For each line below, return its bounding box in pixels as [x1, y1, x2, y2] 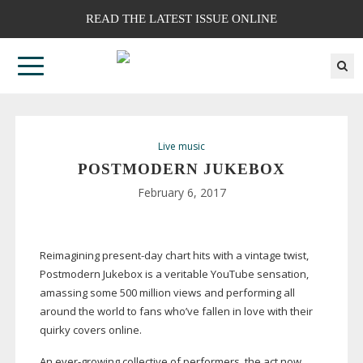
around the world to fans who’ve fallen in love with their [39, 304, 313, 319]
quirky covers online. [39, 322, 144, 338]
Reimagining [39, 248, 102, 263]
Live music [158, 139, 205, 154]
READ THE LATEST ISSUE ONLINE [86, 12, 277, 25]
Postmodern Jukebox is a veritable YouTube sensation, [39, 267, 309, 282]
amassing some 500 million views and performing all [39, 285, 295, 301]
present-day [101, 248, 163, 263]
